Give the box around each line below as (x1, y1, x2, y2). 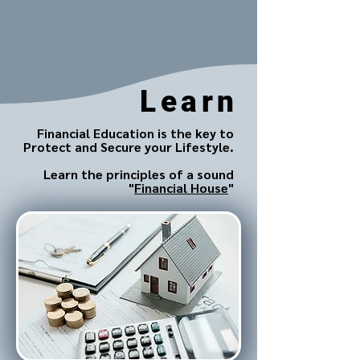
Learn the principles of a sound (43, 166, 234, 182)
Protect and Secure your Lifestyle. (23, 138, 234, 155)
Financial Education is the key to (37, 125, 234, 141)
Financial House (134, 179, 228, 196)
